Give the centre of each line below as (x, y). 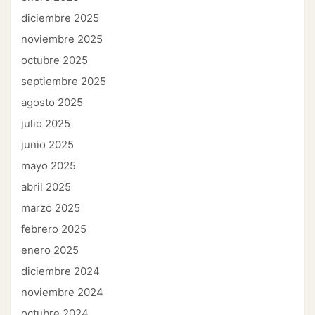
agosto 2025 (52, 103)
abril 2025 (46, 187)
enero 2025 (50, 250)
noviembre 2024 (62, 292)
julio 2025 (46, 124)
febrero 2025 (54, 229)
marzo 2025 (51, 208)
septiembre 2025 (64, 82)
